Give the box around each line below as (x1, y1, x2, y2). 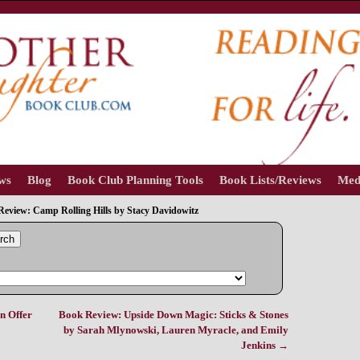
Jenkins (240, 338, 278, 351)
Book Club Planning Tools (67, 173, 204, 186)
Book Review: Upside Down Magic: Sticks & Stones (58, 308, 288, 321)
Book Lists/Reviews (219, 173, 322, 186)
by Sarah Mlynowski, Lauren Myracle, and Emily (63, 323, 288, 336)
